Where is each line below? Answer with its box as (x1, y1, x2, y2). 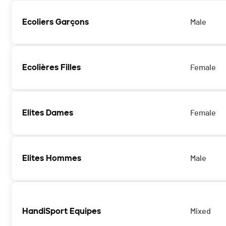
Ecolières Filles (22, 63, 81, 73)
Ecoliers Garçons (22, 17, 89, 27)
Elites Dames (22, 108, 73, 118)
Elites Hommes (22, 153, 81, 163)
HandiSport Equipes (22, 206, 101, 216)
